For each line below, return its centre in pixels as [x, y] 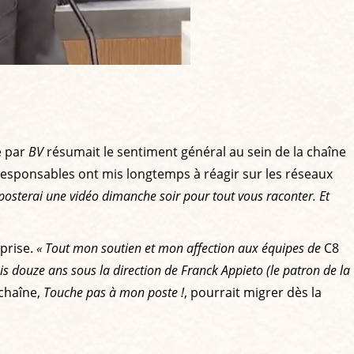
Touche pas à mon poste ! [114, 292]
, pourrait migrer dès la [253, 292]
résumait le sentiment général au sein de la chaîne [195, 151]
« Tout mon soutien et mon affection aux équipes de [179, 248]
